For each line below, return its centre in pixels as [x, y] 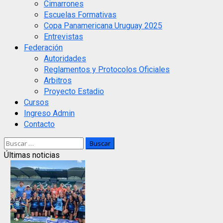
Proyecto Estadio [74, 91]
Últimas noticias [32, 155]
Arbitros [58, 80]
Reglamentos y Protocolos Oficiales [107, 69]
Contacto [39, 124]
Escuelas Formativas [80, 15]
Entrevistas [63, 37]
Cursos [36, 102]
